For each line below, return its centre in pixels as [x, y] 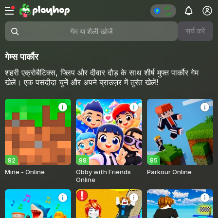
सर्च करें [195, 31]
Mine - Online [25, 172]
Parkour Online [170, 172]
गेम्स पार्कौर [22, 57]
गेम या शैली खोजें [28, 35]
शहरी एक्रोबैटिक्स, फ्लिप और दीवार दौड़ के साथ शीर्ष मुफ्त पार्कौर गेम [102, 73]
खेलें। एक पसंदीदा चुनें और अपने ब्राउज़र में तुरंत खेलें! [82, 82]
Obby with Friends [104, 172]
